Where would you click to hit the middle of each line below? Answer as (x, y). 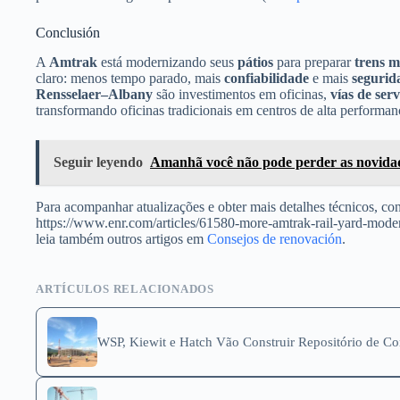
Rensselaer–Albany (94, 94)
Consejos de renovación (275, 238)
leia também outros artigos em (121, 238)
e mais (330, 78)
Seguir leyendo (98, 162)
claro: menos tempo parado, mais (130, 78)
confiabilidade (267, 78)
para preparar (314, 62)
